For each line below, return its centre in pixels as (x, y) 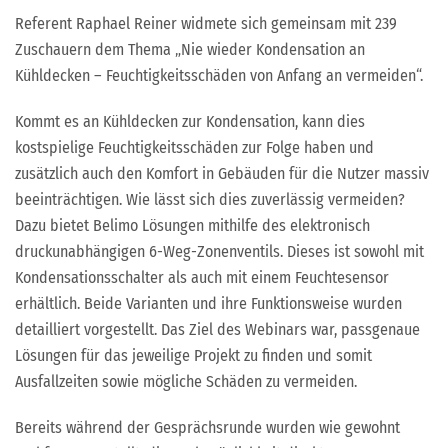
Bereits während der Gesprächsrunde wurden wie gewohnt (207, 427)
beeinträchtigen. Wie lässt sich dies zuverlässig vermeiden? (210, 199)
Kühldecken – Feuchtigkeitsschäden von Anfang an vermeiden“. (219, 75)
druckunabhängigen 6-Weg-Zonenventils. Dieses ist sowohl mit (219, 251)
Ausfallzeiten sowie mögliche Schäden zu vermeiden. (186, 381)
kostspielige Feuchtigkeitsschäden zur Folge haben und (194, 147)
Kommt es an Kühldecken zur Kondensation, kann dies (190, 121)
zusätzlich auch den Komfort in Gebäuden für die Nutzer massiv (222, 173)
